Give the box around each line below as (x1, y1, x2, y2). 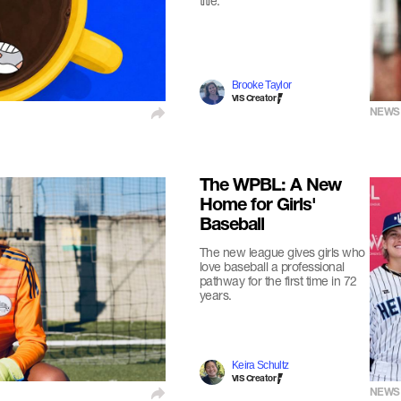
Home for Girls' (199, 198, 316, 216)
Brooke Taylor (231, 79, 292, 91)
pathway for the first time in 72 (199, 273, 357, 288)
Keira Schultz (231, 359, 289, 371)
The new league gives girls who (199, 244, 365, 260)
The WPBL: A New (199, 178, 341, 196)
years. (199, 287, 232, 303)
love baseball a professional (199, 259, 345, 274)
